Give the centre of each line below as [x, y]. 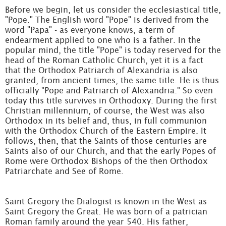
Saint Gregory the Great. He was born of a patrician [106, 211]
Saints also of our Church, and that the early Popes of [110, 151]
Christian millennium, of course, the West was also [105, 110]
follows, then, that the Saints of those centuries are [106, 141]
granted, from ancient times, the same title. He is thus [112, 80]
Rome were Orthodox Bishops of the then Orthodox [106, 161]
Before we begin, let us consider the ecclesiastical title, [113, 10]
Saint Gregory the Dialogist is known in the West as [106, 201]
